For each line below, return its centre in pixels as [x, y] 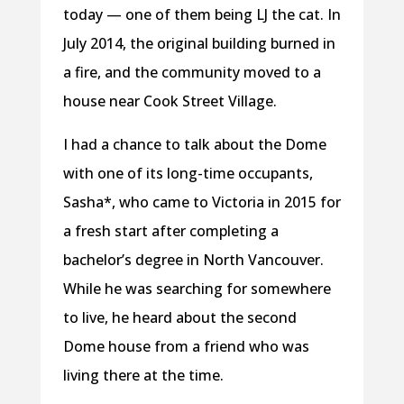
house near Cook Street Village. [170, 101]
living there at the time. [143, 375]
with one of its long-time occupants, [188, 173]
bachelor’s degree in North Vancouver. [193, 259]
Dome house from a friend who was [186, 346]
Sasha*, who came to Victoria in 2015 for [202, 202]
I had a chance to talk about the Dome [194, 144]
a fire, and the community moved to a [192, 72]
